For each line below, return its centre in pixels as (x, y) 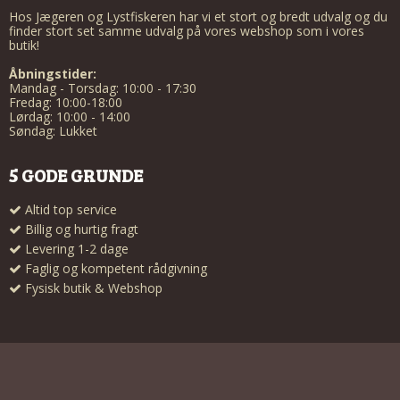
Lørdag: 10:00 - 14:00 (70, 116)
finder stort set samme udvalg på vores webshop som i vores (187, 30)
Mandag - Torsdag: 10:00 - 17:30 (103, 87)
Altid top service (71, 210)
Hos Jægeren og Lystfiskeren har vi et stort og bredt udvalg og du (198, 16)
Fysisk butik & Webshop (94, 288)
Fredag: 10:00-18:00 (66, 102)
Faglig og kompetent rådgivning (116, 269)
